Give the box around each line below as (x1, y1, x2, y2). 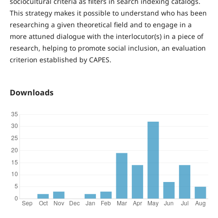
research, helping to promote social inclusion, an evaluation (9, 43, 206, 53)
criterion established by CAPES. (9, 54, 111, 64)
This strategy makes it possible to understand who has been (9, 8, 207, 18)
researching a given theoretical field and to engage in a (9, 19, 192, 29)
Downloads (9, 87, 54, 98)
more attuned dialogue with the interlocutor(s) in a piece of (9, 31, 203, 41)
